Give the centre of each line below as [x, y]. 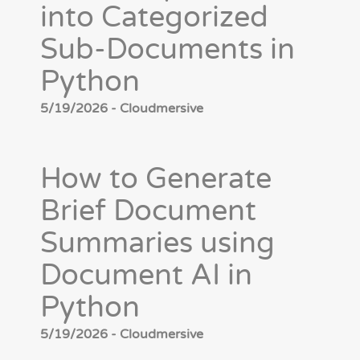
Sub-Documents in [168, 50]
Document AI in [146, 276]
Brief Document [148, 211]
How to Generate [156, 179]
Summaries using [157, 243]
